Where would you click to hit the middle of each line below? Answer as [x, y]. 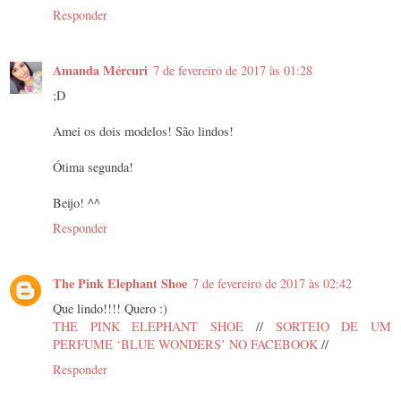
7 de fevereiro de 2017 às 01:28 [233, 71]
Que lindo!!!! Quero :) [110, 309]
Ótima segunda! [93, 167]
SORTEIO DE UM [333, 327]
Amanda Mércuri [100, 71]
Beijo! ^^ [77, 203]
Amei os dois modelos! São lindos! [143, 132]
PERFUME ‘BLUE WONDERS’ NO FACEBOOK [187, 345]
